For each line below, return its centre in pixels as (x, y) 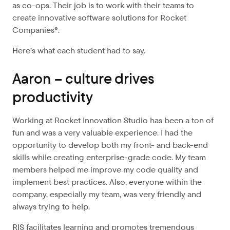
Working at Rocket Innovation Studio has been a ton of (113, 120)
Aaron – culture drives (83, 79)
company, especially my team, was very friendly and (107, 194)
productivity (53, 97)
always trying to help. (51, 207)
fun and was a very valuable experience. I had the (102, 133)
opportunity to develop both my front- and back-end (110, 145)
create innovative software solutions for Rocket (99, 18)
